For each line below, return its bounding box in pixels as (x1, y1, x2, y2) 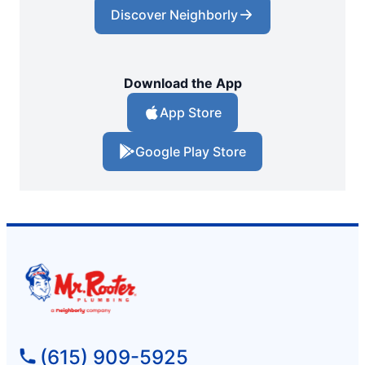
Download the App (123, 74, 242, 91)
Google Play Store (135, 143, 246, 160)
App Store (160, 103, 222, 121)
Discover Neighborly (111, 6, 238, 23)
